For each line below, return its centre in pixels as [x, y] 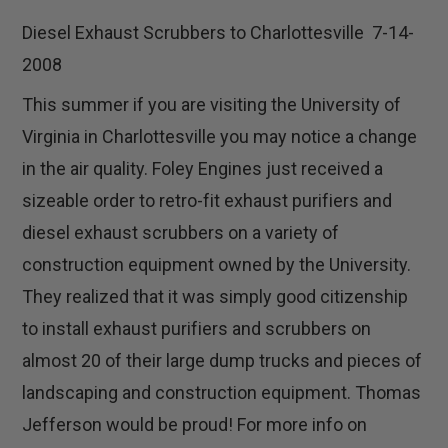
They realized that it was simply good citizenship [215, 297]
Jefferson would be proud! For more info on [195, 425]
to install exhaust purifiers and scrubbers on [197, 329]
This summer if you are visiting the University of [212, 105]
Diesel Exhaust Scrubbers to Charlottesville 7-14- [218, 33]
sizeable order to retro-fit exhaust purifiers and [207, 201]
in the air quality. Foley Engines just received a [203, 169]
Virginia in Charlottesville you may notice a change [220, 137]
